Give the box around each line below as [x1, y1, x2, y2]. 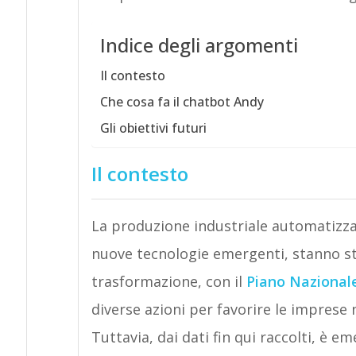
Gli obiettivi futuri [99, 119, 207, 137]
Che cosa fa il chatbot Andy [99, 93, 264, 110]
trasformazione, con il [91, 272, 246, 291]
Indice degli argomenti [99, 32, 298, 59]
